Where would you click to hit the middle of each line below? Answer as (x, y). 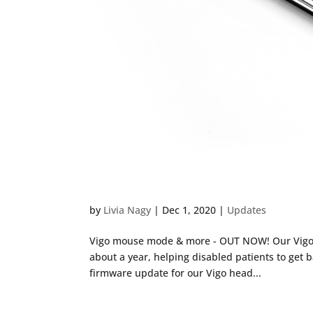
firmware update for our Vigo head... (175, 273)
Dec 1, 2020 (189, 210)
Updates (246, 210)
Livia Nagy (127, 210)
